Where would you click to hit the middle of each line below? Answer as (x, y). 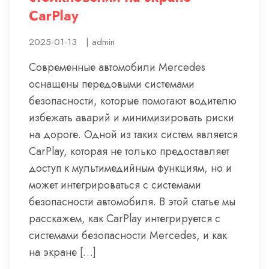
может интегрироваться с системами (115, 185)
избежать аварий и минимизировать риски (131, 118)
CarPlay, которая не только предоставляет (129, 151)
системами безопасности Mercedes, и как (128, 235)
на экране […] (62, 252)
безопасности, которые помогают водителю (133, 101)
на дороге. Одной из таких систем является (133, 134)
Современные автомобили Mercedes (117, 67)
